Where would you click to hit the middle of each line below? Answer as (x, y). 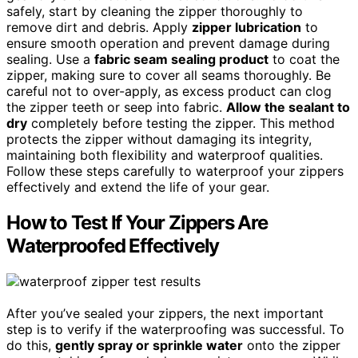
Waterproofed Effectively (113, 245)
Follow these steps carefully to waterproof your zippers (175, 171)
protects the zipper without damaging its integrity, (159, 139)
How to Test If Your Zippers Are (137, 222)
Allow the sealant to (288, 107)
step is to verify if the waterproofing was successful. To (175, 329)
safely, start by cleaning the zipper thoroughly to (155, 12)
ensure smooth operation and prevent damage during (168, 44)
